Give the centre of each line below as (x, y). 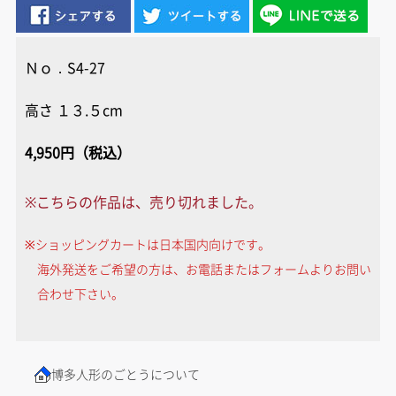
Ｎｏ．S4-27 (65, 67)
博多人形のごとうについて (125, 374)
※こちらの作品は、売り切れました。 (143, 202)
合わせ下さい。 (80, 293)
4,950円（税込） (77, 152)
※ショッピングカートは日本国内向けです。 (147, 244)
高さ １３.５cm (73, 110)
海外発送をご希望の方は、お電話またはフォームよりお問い (204, 269)
